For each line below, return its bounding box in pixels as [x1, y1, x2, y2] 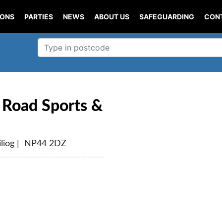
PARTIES [24, 12, 53, 21]
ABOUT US [94, 12, 129, 21]
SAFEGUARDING [139, 12, 194, 21]
